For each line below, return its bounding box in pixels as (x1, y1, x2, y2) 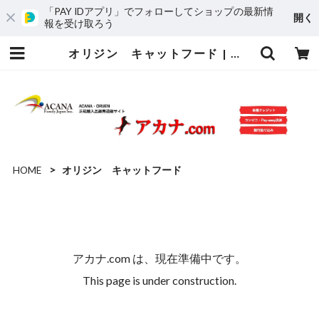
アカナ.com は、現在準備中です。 (73, 251, 246, 265)
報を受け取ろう (44, 18, 114, 29)
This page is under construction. (83, 273, 236, 287)
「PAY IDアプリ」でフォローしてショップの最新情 (44, 6, 273, 17)
